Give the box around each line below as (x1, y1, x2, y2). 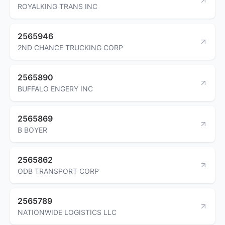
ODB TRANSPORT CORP (18, 166, 99, 175)
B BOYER (18, 125, 47, 134)
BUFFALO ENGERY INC (18, 84, 93, 93)
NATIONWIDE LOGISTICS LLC (18, 207, 117, 216)
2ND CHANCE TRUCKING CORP (18, 43, 123, 52)
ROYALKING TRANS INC (18, 2, 97, 11)
